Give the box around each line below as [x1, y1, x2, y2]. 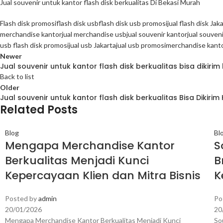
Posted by [5, 194, 37, 203]
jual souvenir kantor [126, 29, 187, 38]
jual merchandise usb [62, 29, 126, 38]
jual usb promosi [116, 40, 166, 49]
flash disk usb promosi [99, 18, 167, 27]
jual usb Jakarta [69, 40, 116, 49]
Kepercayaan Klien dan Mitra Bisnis [5, 167, 201, 183]
